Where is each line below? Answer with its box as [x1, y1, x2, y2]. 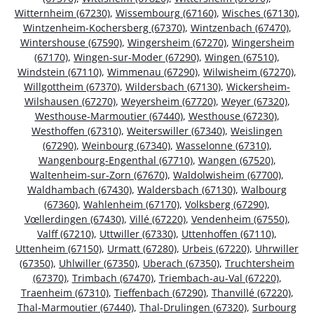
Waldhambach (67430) [27, 183, 132, 197]
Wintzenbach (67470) [190, 21, 289, 35]
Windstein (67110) [18, 65, 102, 79]
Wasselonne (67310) [175, 139, 269, 153]
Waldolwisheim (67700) [173, 168, 281, 182]
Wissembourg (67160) [115, 6, 217, 20]
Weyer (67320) [221, 95, 287, 109]
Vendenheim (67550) [191, 212, 287, 226]
